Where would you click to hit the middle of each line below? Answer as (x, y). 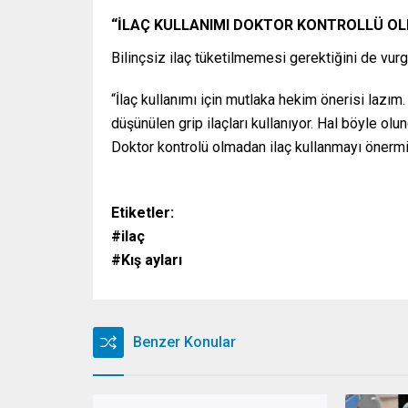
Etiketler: (143, 213)
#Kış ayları (147, 260)
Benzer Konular (184, 342)
